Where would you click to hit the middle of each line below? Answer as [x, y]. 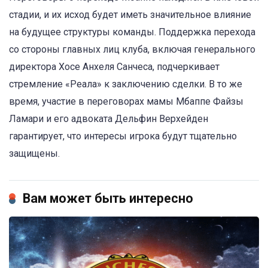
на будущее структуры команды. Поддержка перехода [132, 32]
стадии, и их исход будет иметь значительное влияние [130, 15]
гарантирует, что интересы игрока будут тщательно [123, 136]
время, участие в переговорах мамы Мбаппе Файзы [126, 102]
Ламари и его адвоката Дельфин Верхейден [109, 119]
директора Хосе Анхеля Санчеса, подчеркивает [114, 67]
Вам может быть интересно [108, 199]
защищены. [34, 154]
